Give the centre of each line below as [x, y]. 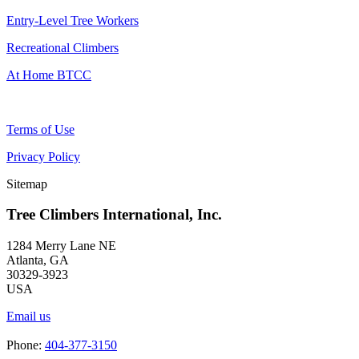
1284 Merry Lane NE [61, 246]
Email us [28, 317]
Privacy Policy [43, 156]
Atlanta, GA [38, 260]
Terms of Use [40, 129]
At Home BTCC [49, 75]
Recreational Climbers [63, 47]
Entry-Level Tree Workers [73, 20]
